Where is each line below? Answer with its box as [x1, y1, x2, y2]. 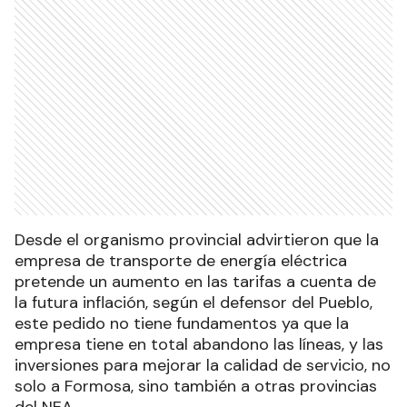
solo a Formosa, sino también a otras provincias [15, 375, 377, 398]
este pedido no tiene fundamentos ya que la [15, 313, 349, 335]
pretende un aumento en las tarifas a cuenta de [15, 271, 376, 293]
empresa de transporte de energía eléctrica [15, 250, 347, 273]
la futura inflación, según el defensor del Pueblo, [15, 292, 372, 314]
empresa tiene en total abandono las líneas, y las [15, 333, 383, 356]
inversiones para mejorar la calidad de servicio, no [15, 354, 391, 377]
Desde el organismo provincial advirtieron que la [15, 229, 379, 252]
